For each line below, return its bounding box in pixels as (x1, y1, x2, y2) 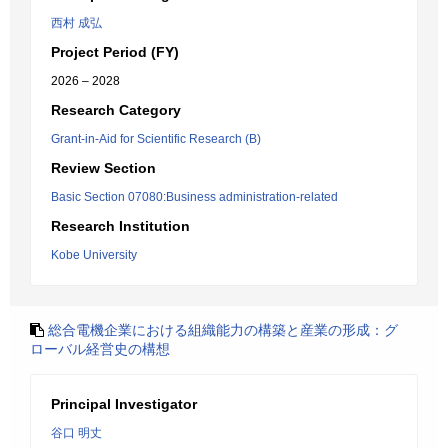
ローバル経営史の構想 (30, 341, 170, 357)
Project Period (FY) (51, 44, 179, 60)
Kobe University (51, 248, 137, 262)
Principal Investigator (51, 396, 197, 412)
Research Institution (51, 218, 190, 234)
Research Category (51, 102, 181, 118)
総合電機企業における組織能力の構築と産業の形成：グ (48, 322, 398, 338)
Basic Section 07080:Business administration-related (51, 190, 338, 204)
